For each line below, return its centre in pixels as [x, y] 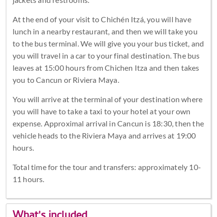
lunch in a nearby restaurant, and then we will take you [105, 31]
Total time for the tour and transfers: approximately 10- [107, 167]
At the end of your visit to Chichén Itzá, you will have [102, 19]
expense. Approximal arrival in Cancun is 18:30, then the [108, 123]
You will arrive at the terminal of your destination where [108, 99]
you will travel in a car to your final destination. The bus [106, 55]
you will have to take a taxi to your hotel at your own [101, 111]
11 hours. [28, 179]
